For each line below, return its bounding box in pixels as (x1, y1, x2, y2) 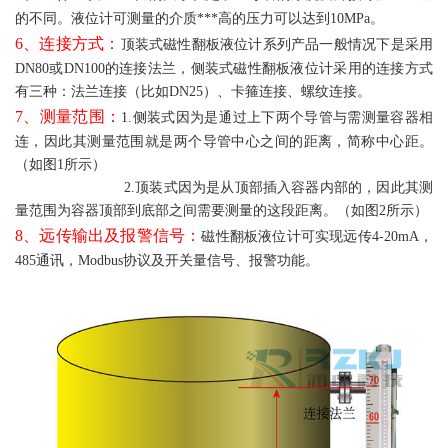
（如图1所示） (15, 156, 206, 172)
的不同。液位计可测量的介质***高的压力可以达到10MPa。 (15, 10, 384, 26)
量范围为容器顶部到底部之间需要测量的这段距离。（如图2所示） (15, 202, 428, 218)
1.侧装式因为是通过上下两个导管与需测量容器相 (121, 109, 433, 125)
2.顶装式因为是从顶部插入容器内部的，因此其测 (15, 179, 433, 195)
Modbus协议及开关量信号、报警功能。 (78, 252, 319, 268)
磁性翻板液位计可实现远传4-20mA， (201, 228, 434, 244)
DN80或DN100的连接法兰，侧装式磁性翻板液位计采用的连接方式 (15, 60, 433, 76)
